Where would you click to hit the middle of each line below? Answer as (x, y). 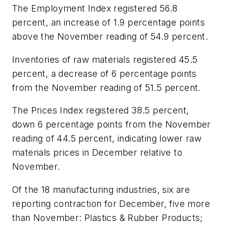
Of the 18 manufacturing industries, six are (101, 190)
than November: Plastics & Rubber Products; (107, 218)
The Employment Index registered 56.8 (95, 9)
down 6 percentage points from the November (111, 125)
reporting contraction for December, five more (111, 204)
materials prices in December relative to (97, 153)
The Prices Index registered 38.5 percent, (101, 110)
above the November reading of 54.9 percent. (110, 37)
